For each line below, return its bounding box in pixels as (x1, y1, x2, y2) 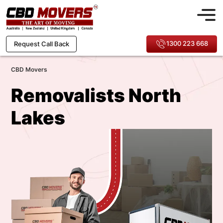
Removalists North (11, 84, 181, 107)
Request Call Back (13, 40, 69, 48)
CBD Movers (11, 66, 47, 73)
